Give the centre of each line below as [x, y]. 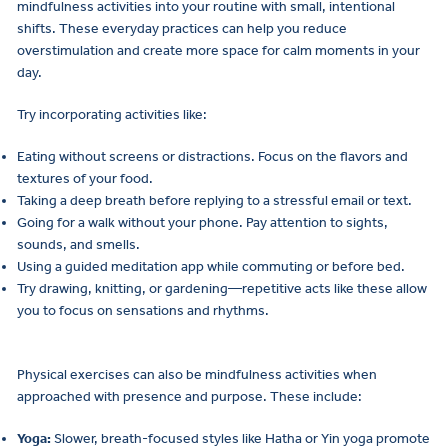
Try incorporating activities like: [112, 115]
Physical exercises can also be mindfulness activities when [197, 374]
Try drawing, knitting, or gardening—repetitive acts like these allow [222, 289]
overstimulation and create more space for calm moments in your [218, 51]
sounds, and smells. [78, 245]
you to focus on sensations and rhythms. [143, 311]
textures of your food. [85, 179]
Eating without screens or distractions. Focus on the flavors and [212, 157]
